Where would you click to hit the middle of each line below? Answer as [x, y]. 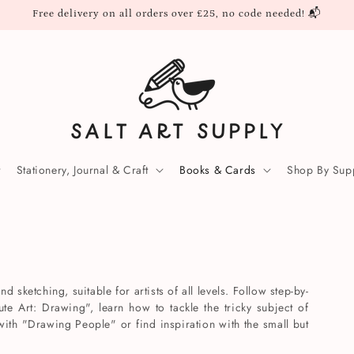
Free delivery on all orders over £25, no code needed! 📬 [177, 14]
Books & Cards [218, 170]
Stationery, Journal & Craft [83, 170]
